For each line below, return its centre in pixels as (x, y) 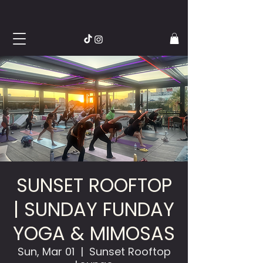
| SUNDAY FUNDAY (94, 210)
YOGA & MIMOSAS (94, 234)
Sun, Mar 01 (46, 252)
